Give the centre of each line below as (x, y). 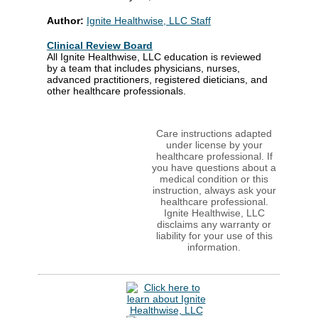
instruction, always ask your (214, 190)
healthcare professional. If (214, 156)
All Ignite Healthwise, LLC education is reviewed (154, 56)
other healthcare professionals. (116, 91)
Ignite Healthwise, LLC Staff (149, 20)
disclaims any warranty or (214, 224)
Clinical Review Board (100, 45)
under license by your (214, 144)
